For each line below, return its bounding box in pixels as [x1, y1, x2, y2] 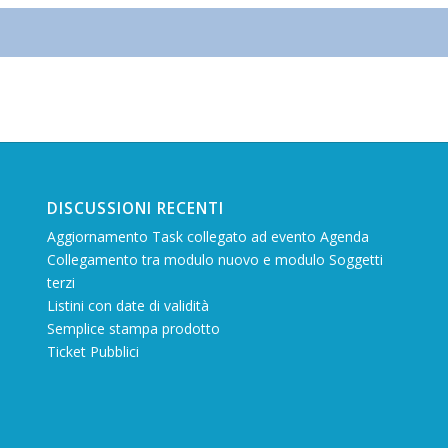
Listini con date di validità [46, 296, 209, 316]
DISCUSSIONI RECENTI [46, 198, 224, 220]
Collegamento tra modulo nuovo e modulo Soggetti [46, 250, 383, 270]
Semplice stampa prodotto [46, 319, 220, 339]
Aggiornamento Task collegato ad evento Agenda [46, 227, 369, 247]
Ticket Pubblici [46, 342, 139, 362]
